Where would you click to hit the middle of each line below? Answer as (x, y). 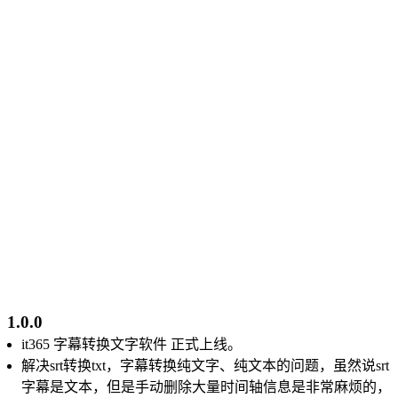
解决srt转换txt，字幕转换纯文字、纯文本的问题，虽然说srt (205, 365)
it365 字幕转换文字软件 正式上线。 (131, 344)
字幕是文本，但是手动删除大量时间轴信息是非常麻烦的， (206, 386)
